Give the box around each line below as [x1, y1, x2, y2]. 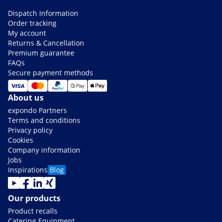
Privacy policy [8, 125, 53, 135]
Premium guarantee [8, 48, 74, 58]
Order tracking [8, 18, 56, 28]
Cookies [8, 135, 33, 145]
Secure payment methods [8, 68, 93, 78]
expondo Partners [8, 106, 67, 115]
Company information [8, 145, 80, 155]
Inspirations [8, 165, 48, 175]
